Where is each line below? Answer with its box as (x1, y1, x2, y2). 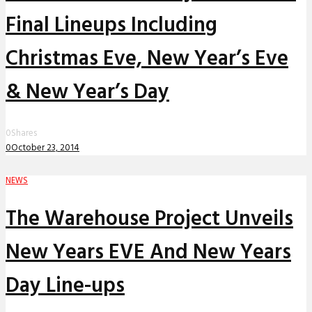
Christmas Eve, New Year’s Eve (6, 42, 288, 76)
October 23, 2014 (11, 141, 79, 156)
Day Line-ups (6, 270, 125, 304)
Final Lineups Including (6, 8, 217, 42)
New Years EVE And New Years (6, 236, 291, 270)
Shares (11, 126, 37, 141)
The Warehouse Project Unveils (6, 203, 293, 237)
